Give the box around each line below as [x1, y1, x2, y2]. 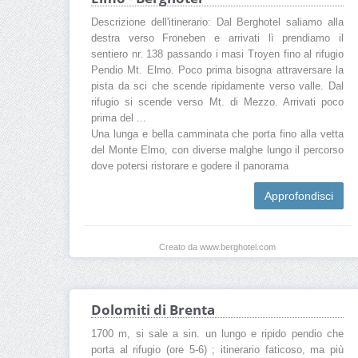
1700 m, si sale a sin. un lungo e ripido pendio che [91, 328, 344, 340]
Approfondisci [265, 189, 333, 202]
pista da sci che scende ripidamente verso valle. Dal [91, 80, 344, 92]
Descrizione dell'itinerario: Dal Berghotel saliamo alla [91, 16, 344, 28]
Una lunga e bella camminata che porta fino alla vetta [91, 128, 344, 140]
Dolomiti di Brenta [91, 300, 215, 320]
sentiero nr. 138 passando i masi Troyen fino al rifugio [91, 48, 344, 60]
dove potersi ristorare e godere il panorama [91, 160, 288, 172]
